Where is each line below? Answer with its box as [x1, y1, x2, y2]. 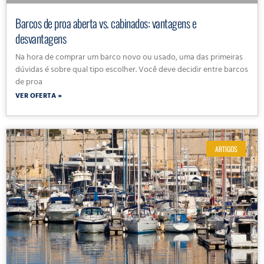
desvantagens [15, 29, 66, 48]
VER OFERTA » [15, 90, 62, 104]
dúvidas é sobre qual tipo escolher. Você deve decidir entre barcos [15, 62, 248, 79]
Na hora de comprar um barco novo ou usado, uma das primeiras [15, 50, 243, 67]
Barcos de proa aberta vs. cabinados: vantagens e [15, 14, 196, 32]
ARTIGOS [214, 143, 237, 154]
